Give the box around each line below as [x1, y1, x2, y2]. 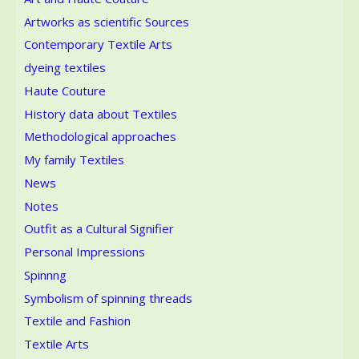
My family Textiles [24, 151, 124, 167]
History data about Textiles [24, 105, 177, 122]
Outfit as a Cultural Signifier [24, 220, 174, 237]
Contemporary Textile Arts [24, 36, 172, 53]
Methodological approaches [24, 128, 176, 145]
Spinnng [24, 266, 67, 283]
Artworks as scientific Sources [24, 13, 189, 30]
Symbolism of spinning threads [24, 289, 192, 306]
